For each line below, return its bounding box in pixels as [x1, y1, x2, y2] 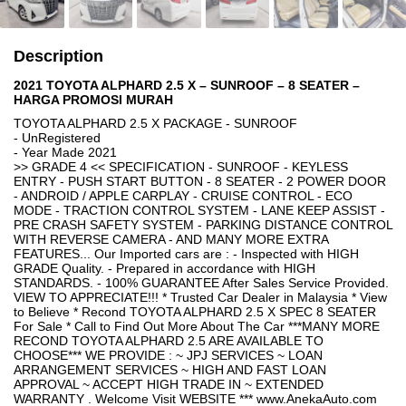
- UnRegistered [14, 130, 101, 145]
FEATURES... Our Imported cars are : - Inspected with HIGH [14, 246, 359, 261]
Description [14, 47, 103, 65]
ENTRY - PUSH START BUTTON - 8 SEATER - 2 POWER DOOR [14, 174, 386, 188]
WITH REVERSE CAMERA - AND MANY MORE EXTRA [14, 232, 328, 246]
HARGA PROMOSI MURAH [14, 92, 173, 107]
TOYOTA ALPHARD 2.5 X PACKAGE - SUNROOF [14, 116, 297, 130]
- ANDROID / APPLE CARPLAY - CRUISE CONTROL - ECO [14, 188, 353, 203]
